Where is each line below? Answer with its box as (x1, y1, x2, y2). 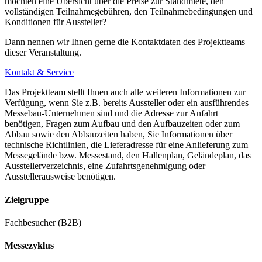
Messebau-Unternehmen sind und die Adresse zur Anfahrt (5, 108, 218, 119)
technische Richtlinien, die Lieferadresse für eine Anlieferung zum (5, 140, 248, 150)
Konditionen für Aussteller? (5, 17, 106, 27)
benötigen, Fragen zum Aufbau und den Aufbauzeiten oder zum (5, 119, 240, 129)
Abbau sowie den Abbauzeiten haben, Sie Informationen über (5, 129, 232, 140)
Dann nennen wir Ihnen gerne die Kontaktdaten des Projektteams (5, 37, 245, 47)
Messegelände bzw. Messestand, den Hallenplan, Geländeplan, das (5, 150, 251, 161)
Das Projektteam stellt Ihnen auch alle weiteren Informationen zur (5, 87, 246, 98)
